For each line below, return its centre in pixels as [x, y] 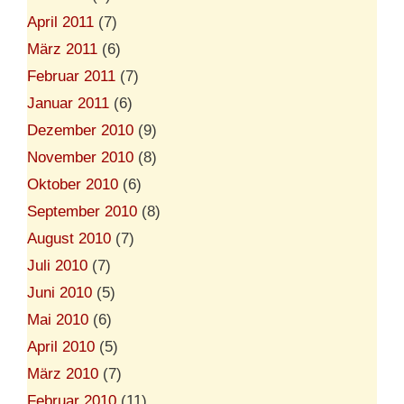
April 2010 [61, 346]
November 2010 [80, 157]
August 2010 [69, 238]
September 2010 [82, 211]
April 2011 [60, 22]
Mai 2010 [58, 319]
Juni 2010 [60, 292]
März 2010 [63, 373]
